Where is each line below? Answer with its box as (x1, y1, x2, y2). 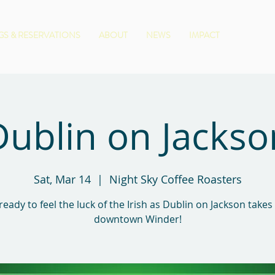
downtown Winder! (93, 212, 182, 226)
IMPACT (189, 29, 220, 41)
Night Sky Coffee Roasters (109, 171, 242, 187)
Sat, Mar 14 (33, 171, 91, 187)
